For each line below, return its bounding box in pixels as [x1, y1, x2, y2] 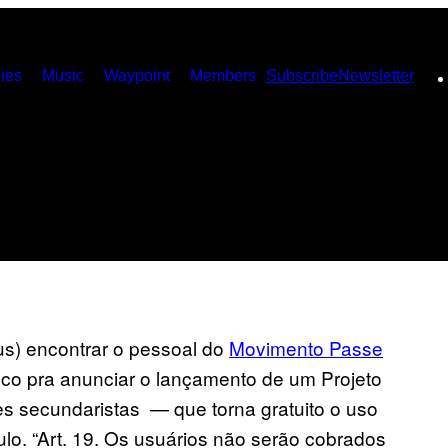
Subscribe [266, 67, 338, 84]
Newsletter [338, 67, 414, 84]
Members [190, 67, 256, 84]
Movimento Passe [229, 334, 383, 362]
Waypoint [104, 67, 170, 84]
